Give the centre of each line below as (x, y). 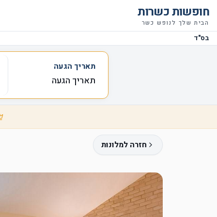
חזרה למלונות (124, 145)
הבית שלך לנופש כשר (175, 23)
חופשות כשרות (173, 12)
